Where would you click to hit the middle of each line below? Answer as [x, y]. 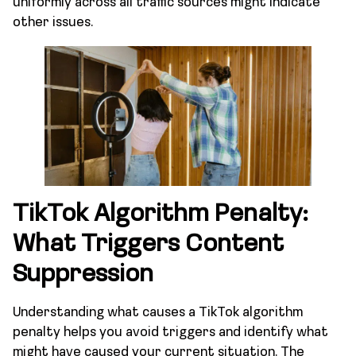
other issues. [53, 22]
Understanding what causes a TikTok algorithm [158, 312]
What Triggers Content [148, 244]
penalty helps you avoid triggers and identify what [170, 332]
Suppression [83, 275]
